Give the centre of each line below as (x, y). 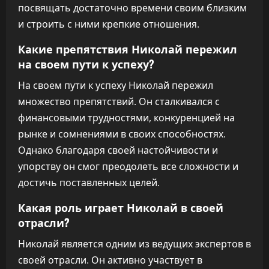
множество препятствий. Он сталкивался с (119, 101)
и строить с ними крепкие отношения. (109, 24)
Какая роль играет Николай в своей (121, 207)
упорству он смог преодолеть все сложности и (128, 166)
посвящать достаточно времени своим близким (132, 8)
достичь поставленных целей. (89, 183)
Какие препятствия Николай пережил (128, 49)
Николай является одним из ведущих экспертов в (134, 244)
